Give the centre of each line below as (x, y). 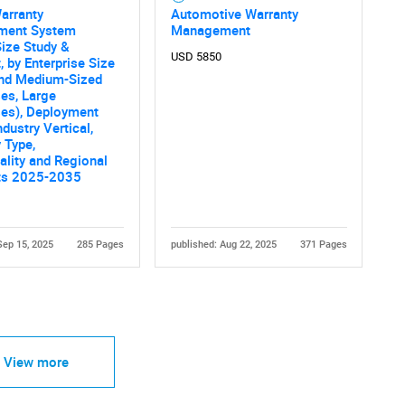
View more (36, 362)
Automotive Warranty (234, 13)
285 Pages (100, 244)
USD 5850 (196, 56)
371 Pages (323, 244)
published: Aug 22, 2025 (223, 244)
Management (210, 29)
